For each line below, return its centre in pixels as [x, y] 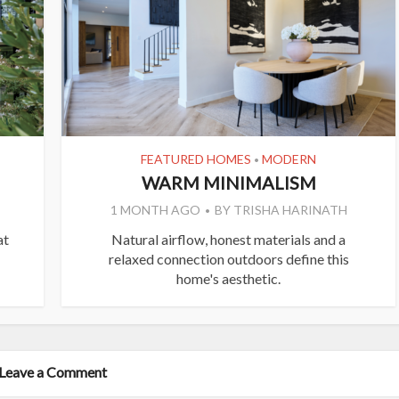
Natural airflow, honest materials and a [228, 240]
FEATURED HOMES [196, 159]
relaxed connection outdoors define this [228, 259]
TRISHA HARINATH [290, 210]
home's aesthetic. [228, 279]
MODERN [289, 159]
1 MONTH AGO [155, 210]
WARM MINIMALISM [228, 183]
